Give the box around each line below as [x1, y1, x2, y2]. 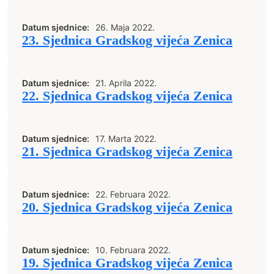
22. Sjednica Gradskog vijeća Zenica [22, 89, 232, 103]
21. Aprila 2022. [95, 78, 157, 88]
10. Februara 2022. [95, 245, 171, 255]
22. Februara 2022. [95, 189, 171, 199]
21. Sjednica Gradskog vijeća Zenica [22, 144, 232, 159]
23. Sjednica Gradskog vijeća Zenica [22, 33, 232, 48]
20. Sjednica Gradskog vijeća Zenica [22, 200, 232, 215]
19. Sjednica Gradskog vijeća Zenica [22, 256, 232, 270]
